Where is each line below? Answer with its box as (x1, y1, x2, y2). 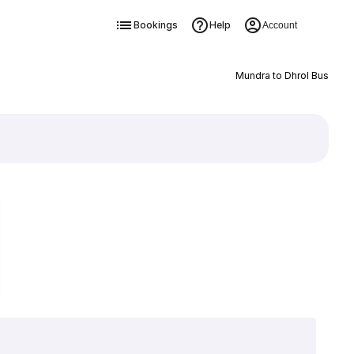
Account (262, 20, 297, 31)
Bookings (133, 19, 178, 31)
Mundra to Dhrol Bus (235, 70, 329, 81)
